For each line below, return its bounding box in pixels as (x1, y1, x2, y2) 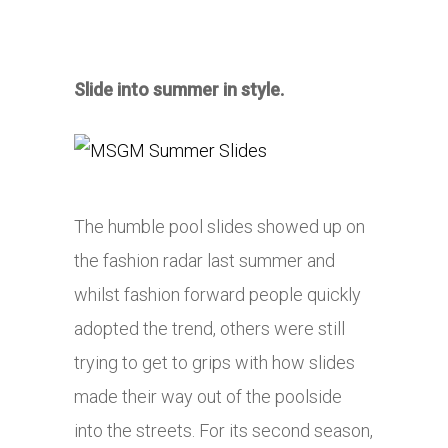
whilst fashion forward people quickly (74, 284, 361, 306)
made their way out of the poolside (74, 386, 342, 408)
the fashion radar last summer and (74, 250, 335, 272)
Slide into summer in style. (74, 79, 284, 101)
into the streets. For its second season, (74, 420, 373, 442)
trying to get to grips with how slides (74, 352, 355, 374)
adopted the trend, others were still (74, 318, 345, 340)
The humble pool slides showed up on (74, 216, 365, 238)
